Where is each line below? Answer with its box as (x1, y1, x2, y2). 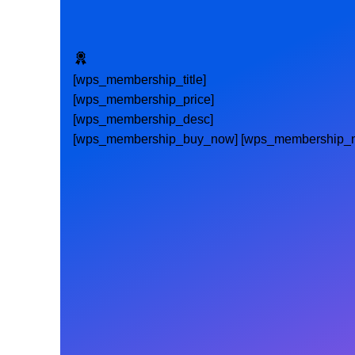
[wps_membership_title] (73, 73, 206, 86)
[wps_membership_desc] (73, 113, 213, 126)
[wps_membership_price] (73, 93, 214, 106)
